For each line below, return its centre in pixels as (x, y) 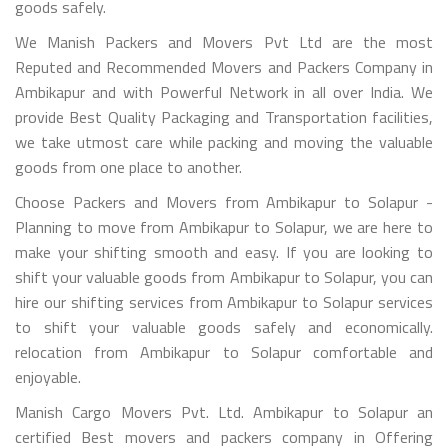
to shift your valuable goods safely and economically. (224, 326)
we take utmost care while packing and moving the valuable (224, 141)
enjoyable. (48, 376)
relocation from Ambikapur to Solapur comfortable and (224, 351)
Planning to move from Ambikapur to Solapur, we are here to (224, 226)
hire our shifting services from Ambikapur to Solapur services (224, 301)
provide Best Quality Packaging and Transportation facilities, (224, 116)
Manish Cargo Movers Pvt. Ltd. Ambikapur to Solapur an (224, 411)
